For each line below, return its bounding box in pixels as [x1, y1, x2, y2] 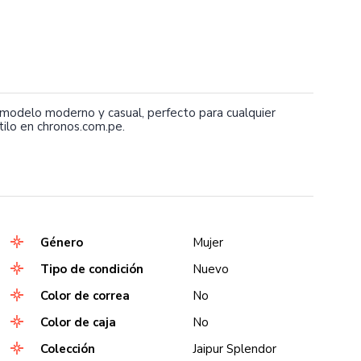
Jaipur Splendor [193, 341, 277, 357]
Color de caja [39, 314, 116, 330]
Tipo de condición [39, 261, 143, 277]
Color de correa [39, 288, 130, 304]
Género [39, 234, 83, 251]
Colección [39, 341, 95, 357]
